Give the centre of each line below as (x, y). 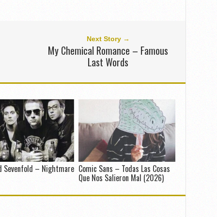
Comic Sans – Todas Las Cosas (124, 169)
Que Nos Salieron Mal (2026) (121, 178)
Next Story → (108, 39)
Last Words (108, 62)
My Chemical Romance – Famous (108, 51)
